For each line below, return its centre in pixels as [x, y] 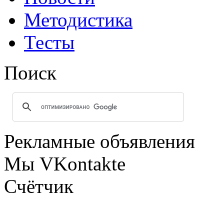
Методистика [78, 20]
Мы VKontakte [65, 164]
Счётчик [39, 186]
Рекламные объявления [99, 141]
